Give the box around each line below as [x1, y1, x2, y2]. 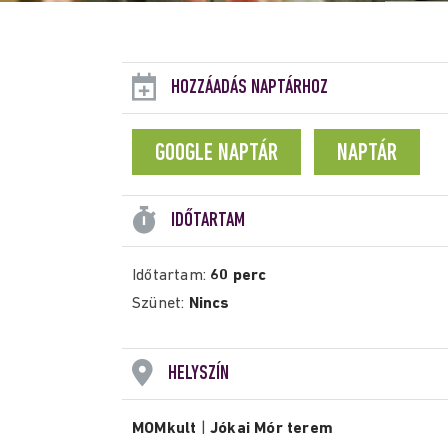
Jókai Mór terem [210, 421, 334, 437]
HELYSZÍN [168, 364, 229, 384]
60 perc [210, 268, 267, 284]
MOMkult [132, 421, 197, 437]
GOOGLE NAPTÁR [155, 142, 278, 166]
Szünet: [132, 296, 189, 312]
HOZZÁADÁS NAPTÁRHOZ [171, 78, 328, 98]
